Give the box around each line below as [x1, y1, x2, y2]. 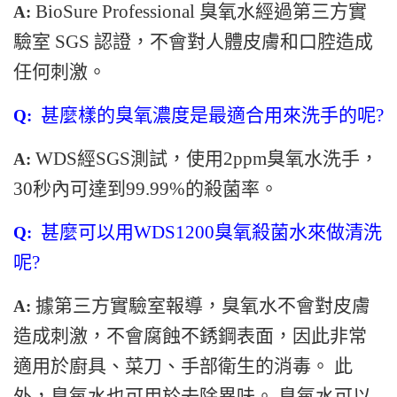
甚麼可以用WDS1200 [41, 221, 214, 243]
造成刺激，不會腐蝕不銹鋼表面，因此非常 [13, 324, 367, 346]
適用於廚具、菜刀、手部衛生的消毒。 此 [13, 354, 353, 377]
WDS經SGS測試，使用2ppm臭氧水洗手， [35, 147, 378, 169]
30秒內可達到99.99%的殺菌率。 [13, 177, 278, 199]
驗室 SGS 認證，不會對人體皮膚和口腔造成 [13, 30, 373, 52]
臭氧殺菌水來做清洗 [214, 221, 382, 243]
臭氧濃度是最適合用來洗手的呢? [115, 104, 384, 126]
